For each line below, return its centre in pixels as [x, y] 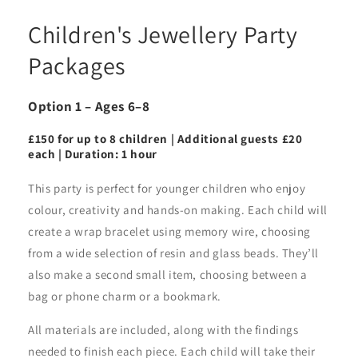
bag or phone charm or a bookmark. [125, 296]
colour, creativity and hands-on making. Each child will [178, 210]
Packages [77, 66]
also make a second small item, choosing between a [168, 275]
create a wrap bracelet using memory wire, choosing [170, 232]
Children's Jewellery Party [163, 35]
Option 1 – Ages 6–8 [89, 107]
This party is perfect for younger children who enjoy [167, 189]
